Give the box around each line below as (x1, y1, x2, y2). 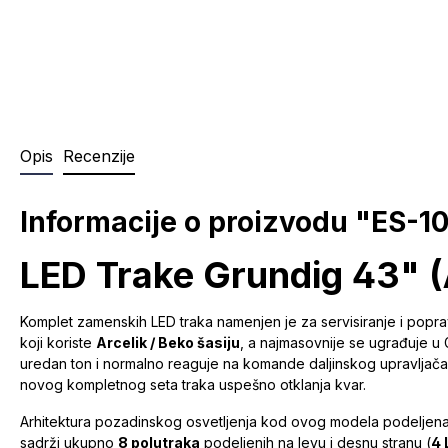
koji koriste (20, 334, 96, 352)
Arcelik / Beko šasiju (96, 334, 240, 352)
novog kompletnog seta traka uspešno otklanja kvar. (20, 376, 366, 394)
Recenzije (63, 146, 135, 167)
